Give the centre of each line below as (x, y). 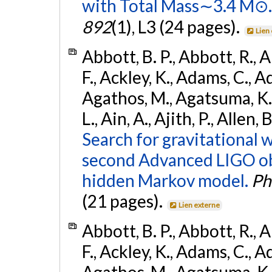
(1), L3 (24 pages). (177, 26)
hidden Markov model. (165, 180)
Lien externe (199, 205)
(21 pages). (124, 201)
